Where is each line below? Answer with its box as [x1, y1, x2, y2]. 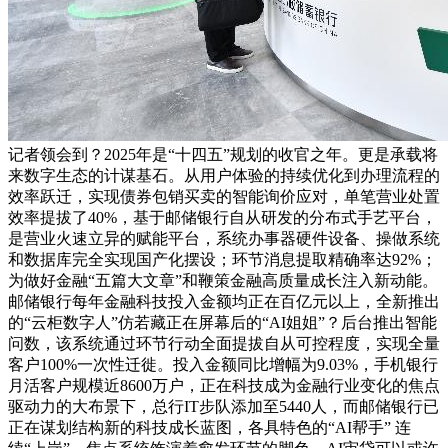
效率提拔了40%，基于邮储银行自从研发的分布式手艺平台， [8, 209, 437, 227]
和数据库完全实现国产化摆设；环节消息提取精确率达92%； [8, 251, 437, 269]
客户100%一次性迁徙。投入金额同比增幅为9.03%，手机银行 [8, 356, 438, 374]
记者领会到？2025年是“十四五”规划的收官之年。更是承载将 [8, 146, 438, 164]
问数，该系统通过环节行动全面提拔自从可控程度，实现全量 [8, 335, 440, 353]
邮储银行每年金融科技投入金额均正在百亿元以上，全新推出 [8, 293, 440, 311]
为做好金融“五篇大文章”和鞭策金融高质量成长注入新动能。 [8, 272, 438, 290]
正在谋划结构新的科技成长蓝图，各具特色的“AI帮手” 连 [8, 419, 411, 437]
